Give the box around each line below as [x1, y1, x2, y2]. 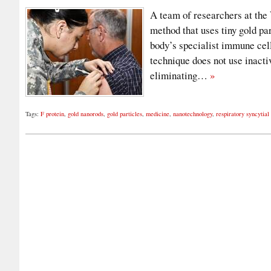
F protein [41, 109, 64, 119]
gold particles [107, 109, 142, 119]
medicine [146, 109, 169, 119]
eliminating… [150, 68, 210, 83]
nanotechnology [173, 109, 212, 119]
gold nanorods [68, 109, 103, 119]
